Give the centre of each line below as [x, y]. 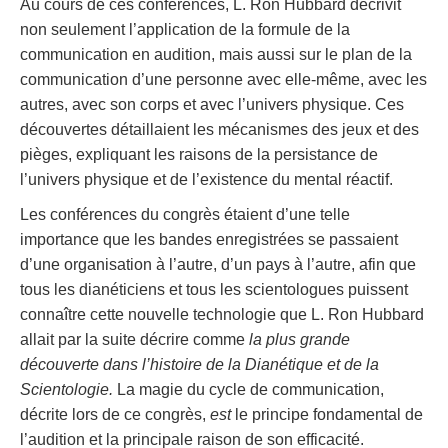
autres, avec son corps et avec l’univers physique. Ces [212, 105]
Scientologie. [66, 390]
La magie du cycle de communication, [248, 390]
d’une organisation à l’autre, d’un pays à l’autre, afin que [218, 265]
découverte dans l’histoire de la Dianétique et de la [199, 365]
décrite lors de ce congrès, [115, 415]
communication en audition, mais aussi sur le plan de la [216, 55]
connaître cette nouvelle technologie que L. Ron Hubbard [222, 315]
